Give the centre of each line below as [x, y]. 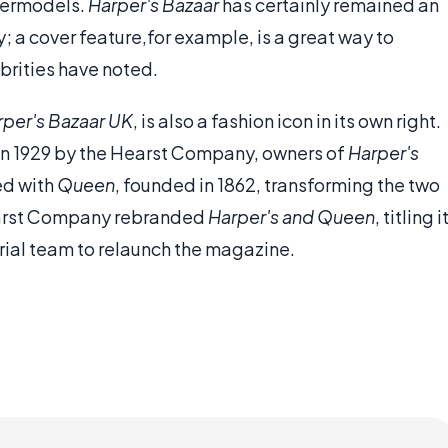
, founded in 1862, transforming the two [277, 184]
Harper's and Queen [291, 216]
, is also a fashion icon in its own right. [287, 120]
